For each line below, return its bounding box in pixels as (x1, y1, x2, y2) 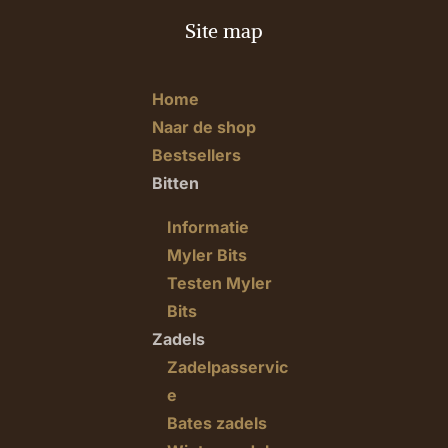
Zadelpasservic (166, 357, 288, 378)
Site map (184, 18, 263, 44)
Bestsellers (151, 145, 241, 166)
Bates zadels (166, 413, 267, 434)
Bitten (151, 173, 199, 194)
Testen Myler (166, 273, 272, 294)
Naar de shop (151, 117, 256, 138)
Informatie (166, 217, 249, 238)
